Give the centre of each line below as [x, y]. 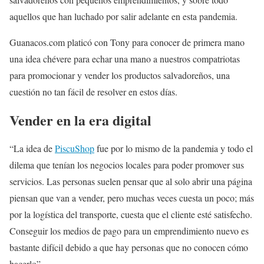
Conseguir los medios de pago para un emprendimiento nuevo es [129, 230]
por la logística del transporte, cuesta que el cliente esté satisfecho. [131, 214]
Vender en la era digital [80, 120]
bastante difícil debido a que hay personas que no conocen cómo [129, 247]
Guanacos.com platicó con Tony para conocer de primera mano [127, 42]
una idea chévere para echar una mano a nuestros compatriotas [125, 59]
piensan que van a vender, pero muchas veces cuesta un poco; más [132, 197]
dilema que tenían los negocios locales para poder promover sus [127, 164]
